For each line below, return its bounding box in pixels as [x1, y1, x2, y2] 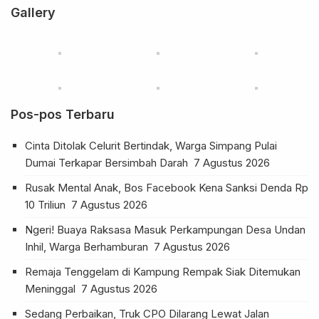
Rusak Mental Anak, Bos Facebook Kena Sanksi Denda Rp [25, 180, 308, 194]
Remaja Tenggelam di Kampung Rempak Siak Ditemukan [25, 264, 300, 278]
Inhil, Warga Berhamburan [25, 239, 151, 253]
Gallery [11, 4, 56, 20]
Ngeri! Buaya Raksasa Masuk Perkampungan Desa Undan [25, 222, 305, 236]
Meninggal [25, 281, 78, 296]
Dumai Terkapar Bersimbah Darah [25, 155, 191, 169]
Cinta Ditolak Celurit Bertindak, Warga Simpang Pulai [25, 138, 277, 152]
